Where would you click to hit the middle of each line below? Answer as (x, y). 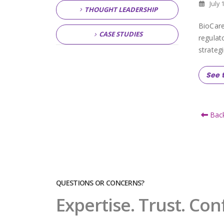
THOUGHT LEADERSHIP (121, 9)
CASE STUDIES (121, 34)
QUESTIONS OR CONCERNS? (100, 183)
